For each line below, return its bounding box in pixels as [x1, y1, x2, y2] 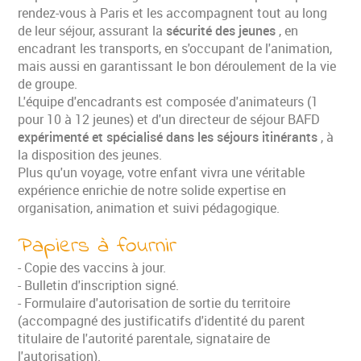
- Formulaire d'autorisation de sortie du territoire [18, 293, 291, 312]
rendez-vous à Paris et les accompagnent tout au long [18, 3, 328, 22]
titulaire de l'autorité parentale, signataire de [18, 329, 271, 347]
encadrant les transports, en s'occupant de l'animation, [18, 39, 333, 57]
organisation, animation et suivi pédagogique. [18, 198, 280, 217]
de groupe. [18, 74, 78, 93]
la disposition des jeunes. [18, 145, 163, 164]
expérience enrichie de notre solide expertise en [18, 180, 287, 199]
